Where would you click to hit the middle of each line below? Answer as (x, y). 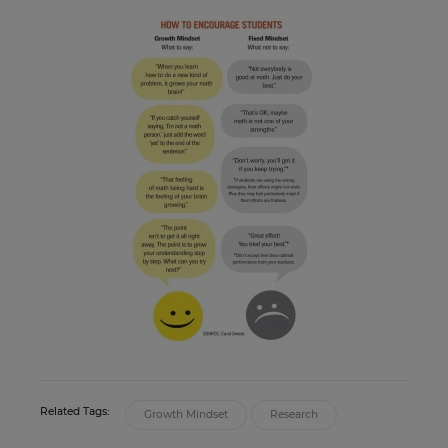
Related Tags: (74, 412)
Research (294, 415)
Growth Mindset (186, 415)
